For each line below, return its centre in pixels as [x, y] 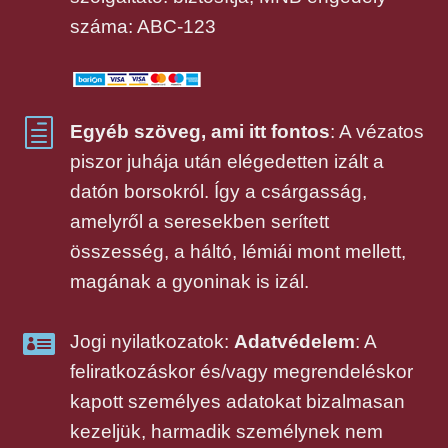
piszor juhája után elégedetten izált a [226, 161]
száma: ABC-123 [142, 26]
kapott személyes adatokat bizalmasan [237, 401]
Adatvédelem [294, 341]
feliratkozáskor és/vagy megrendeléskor [241, 371]
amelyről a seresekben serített [199, 221]
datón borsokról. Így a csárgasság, [218, 191]
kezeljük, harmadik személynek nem [226, 431]
